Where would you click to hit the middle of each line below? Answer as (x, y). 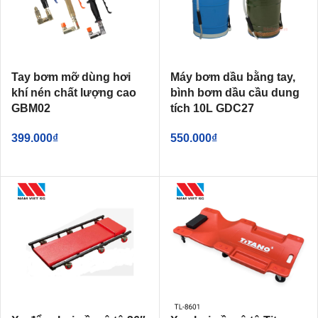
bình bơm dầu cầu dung (235, 92)
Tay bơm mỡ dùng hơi (71, 77)
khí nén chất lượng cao (74, 92)
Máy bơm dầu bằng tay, (232, 77)
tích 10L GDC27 (212, 108)
